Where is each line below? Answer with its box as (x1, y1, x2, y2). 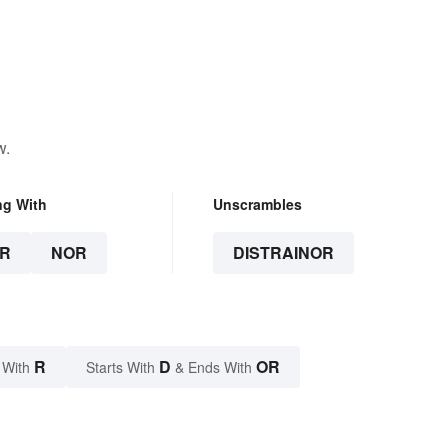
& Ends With (171, 357, 256, 378)
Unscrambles (212, 194, 302, 215)
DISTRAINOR (232, 241, 334, 265)
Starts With (86, 357, 159, 378)
